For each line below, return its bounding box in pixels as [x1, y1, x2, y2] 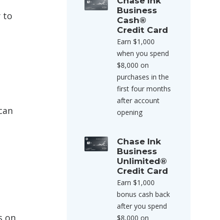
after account [117, 96, 160, 105]
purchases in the [117, 72, 169, 82]
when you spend [117, 49, 169, 58]
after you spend [117, 201, 167, 211]
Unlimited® [117, 156, 167, 166]
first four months [117, 84, 171, 93]
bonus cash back [117, 190, 170, 199]
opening [117, 108, 142, 117]
